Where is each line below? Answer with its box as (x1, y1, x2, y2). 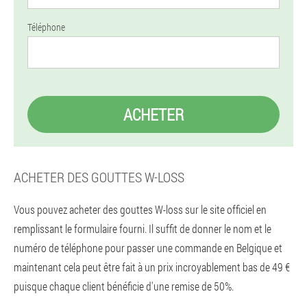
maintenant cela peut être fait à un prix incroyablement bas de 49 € (14, 260, 290, 274)
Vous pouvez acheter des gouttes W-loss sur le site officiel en (14, 202, 267, 217)
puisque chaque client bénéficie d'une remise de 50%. (14, 279, 234, 293)
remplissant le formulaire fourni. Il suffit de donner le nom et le (14, 221, 271, 236)
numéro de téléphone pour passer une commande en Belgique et (14, 241, 282, 255)
